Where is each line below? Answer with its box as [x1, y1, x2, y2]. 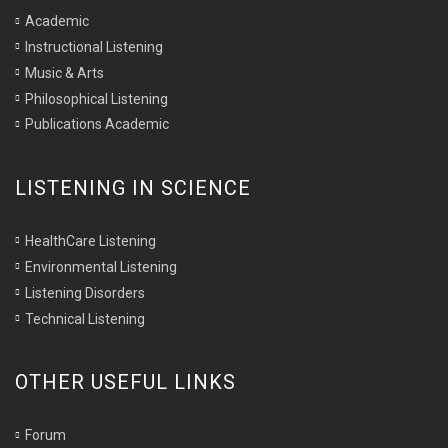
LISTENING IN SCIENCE [15, 176, 251, 201]
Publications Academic [25, 116, 169, 133]
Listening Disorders [25, 284, 145, 301]
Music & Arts [25, 64, 104, 81]
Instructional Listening [25, 38, 163, 55]
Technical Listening [25, 310, 145, 327]
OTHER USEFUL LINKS [15, 370, 236, 395]
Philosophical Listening [25, 90, 168, 107]
